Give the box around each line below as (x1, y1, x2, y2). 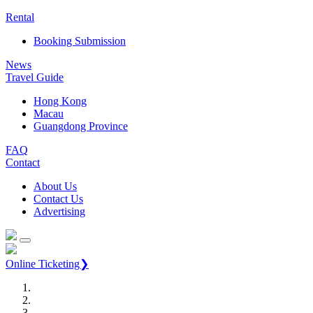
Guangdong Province (34, 120, 128, 133)
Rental (6, 11, 34, 24)
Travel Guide (6, 71, 64, 84)
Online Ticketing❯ (6, 258, 89, 270)
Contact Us (34, 193, 83, 205)
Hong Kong (34, 95, 87, 108)
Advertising (34, 205, 85, 218)
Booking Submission (34, 35, 126, 48)
